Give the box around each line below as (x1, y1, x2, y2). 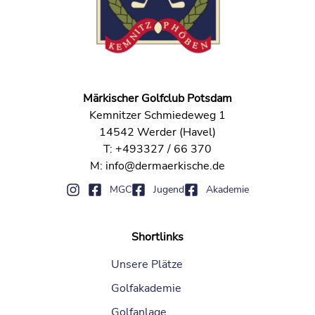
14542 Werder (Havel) (99, 124, 216, 141)
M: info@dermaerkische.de (90, 158, 225, 174)
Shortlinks (131, 229, 184, 245)
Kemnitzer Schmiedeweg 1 (89, 108, 226, 124)
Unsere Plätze (110, 257, 183, 273)
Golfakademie (110, 281, 181, 297)
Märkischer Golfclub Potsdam (83, 91, 232, 107)
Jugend (153, 183, 184, 197)
